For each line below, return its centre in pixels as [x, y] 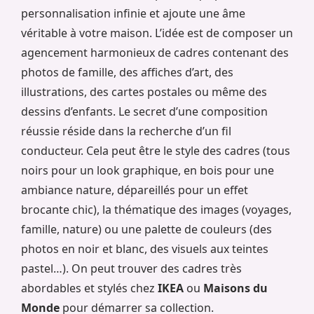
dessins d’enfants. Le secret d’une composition [144, 111]
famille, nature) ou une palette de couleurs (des [146, 229]
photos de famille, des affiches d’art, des [127, 72]
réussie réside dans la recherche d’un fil [126, 131]
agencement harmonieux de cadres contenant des [155, 52]
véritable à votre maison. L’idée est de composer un [157, 33]
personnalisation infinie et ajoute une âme [133, 13]
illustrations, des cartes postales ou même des [144, 91]
